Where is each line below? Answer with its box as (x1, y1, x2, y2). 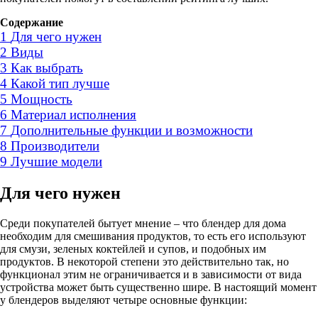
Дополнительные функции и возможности (11, 122, 253, 138)
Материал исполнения (11, 106, 136, 122)
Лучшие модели (11, 153, 102, 169)
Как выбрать (11, 60, 83, 75)
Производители (11, 138, 99, 153)
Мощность (11, 91, 72, 106)
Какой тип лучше (11, 75, 109, 91)
